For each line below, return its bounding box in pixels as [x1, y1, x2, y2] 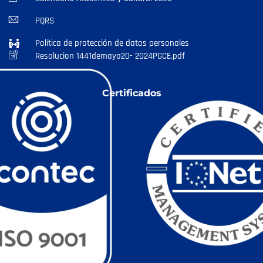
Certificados [102, 87, 161, 99]
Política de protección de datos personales [35, 38, 189, 49]
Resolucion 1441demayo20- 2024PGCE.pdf [35, 50, 185, 62]
